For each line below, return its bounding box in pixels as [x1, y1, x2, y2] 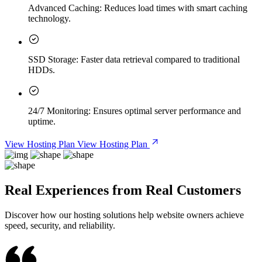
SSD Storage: [28, 54, 78, 64]
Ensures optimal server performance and [91, 105, 241, 116]
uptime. [28, 116, 56, 126]
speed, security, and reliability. [5, 220, 115, 230]
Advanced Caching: [28, 2, 102, 13]
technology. [28, 13, 71, 23]
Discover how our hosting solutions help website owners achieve [5, 209, 244, 220]
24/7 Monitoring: [28, 105, 91, 116]
